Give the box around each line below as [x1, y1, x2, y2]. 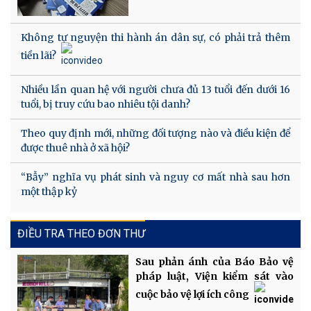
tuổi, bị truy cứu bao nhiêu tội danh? [21, 98, 190, 111]
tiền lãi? [21, 49, 56, 62]
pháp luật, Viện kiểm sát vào [135, 270, 294, 283]
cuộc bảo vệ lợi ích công [135, 288, 249, 301]
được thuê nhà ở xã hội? [21, 142, 130, 155]
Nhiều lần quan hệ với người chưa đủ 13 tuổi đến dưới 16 [21, 83, 290, 96]
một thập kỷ [21, 185, 77, 199]
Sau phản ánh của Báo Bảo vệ [135, 255, 294, 269]
